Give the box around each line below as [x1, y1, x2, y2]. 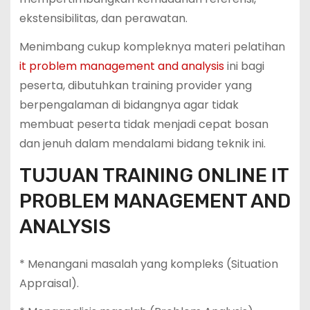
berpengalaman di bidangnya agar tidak [19, 97, 239, 113]
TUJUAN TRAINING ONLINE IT [19, 163, 289, 187]
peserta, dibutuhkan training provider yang [19, 77, 252, 94]
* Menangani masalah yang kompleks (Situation [19, 255, 278, 272]
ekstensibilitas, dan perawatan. [19, 10, 188, 27]
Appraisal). [19, 275, 79, 291]
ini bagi [224, 58, 264, 75]
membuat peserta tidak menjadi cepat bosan [19, 116, 268, 133]
